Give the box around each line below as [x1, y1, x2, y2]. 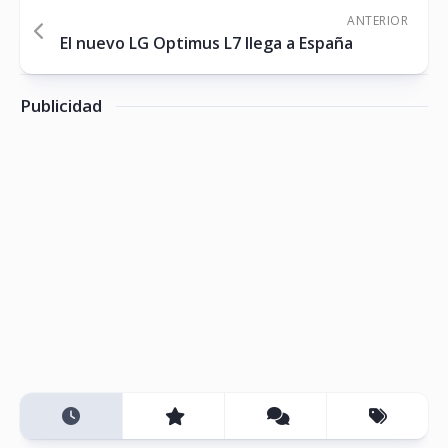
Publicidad [20, 94, 102, 118]
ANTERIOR [347, 12, 408, 30]
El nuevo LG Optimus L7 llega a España [60, 32, 353, 55]
